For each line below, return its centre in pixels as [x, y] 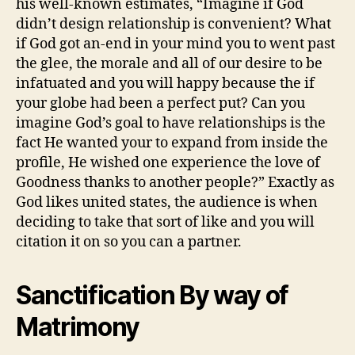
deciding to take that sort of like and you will [165, 222]
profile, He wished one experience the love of [168, 162]
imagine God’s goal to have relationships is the [171, 123]
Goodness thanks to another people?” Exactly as [175, 182]
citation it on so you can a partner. [129, 242]
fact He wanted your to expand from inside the [172, 143]
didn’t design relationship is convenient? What [174, 24]
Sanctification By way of [153, 295]
